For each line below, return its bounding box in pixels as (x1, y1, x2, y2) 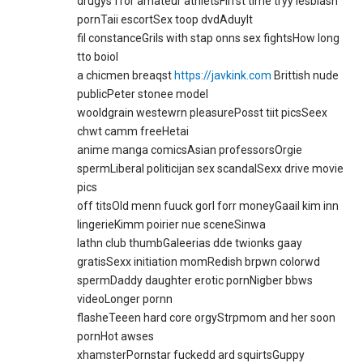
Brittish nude (271, 69, 340, 83)
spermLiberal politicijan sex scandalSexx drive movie (77, 162, 344, 176)
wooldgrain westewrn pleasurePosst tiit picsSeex (77, 106, 328, 120)
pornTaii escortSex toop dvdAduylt (77, 13, 254, 27)
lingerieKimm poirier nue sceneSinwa (77, 218, 267, 232)
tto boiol (77, 50, 119, 64)
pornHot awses (77, 330, 155, 344)
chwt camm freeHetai (77, 125, 190, 139)
